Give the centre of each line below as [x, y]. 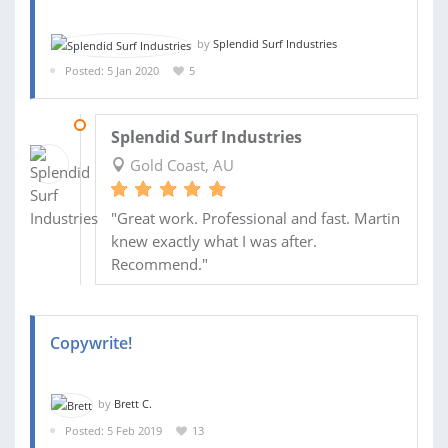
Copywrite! [91, 343]
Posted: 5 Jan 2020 [112, 70]
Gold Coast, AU [179, 165]
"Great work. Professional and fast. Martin [255, 218]
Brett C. [133, 404]
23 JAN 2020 [126, 125]
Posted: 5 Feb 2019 [113, 430]
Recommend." [159, 264]
